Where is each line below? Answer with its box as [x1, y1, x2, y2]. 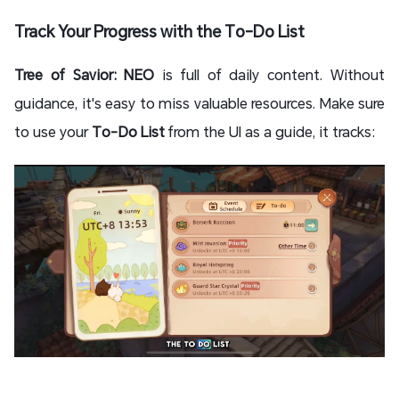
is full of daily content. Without [154, 65, 386, 85]
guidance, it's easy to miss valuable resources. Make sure [14, 94, 385, 113]
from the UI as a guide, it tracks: [165, 122, 375, 142]
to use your [14, 122, 92, 142]
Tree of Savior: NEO [14, 65, 155, 85]
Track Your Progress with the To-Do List [14, 20, 308, 43]
